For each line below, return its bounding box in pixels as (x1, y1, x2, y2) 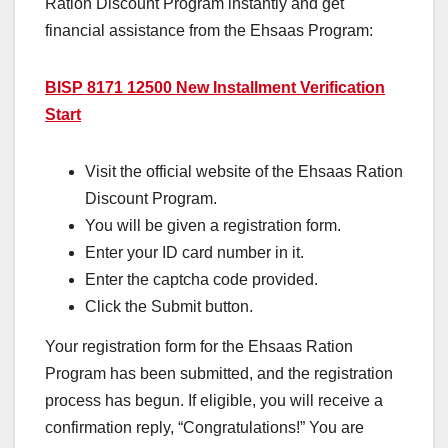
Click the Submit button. (85, 298, 253, 316)
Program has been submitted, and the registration (45, 365, 393, 383)
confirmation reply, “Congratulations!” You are (45, 419, 364, 437)
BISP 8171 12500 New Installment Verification (45, 79, 385, 97)
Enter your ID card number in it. (85, 244, 304, 262)
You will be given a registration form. (85, 217, 341, 235)
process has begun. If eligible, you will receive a (45, 392, 383, 410)
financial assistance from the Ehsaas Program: (45, 22, 373, 40)
